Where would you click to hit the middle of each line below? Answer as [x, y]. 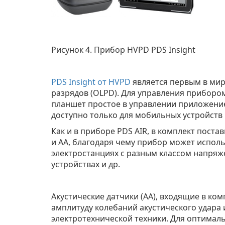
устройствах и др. [86, 164]
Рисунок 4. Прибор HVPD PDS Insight [123, 50]
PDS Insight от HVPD [91, 82]
